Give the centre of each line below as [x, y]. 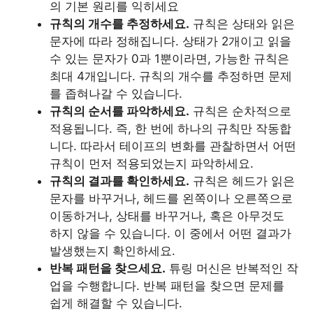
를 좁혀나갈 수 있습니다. [116, 94]
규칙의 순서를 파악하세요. [119, 111]
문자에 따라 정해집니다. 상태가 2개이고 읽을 [170, 41]
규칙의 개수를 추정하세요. [119, 24]
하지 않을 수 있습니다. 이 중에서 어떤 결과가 [170, 233]
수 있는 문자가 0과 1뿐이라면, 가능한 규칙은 [169, 59]
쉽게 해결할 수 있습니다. [116, 303]
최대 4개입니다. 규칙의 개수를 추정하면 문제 [171, 76]
